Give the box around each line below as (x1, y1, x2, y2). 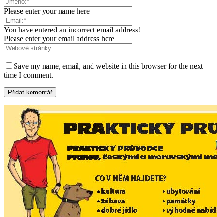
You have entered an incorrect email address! (4, 26, 140, 34)
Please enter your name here (4, 7, 90, 15)
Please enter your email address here (4, 34, 114, 43)
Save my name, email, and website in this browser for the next (14, 62, 203, 71)
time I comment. (4, 71, 53, 79)
